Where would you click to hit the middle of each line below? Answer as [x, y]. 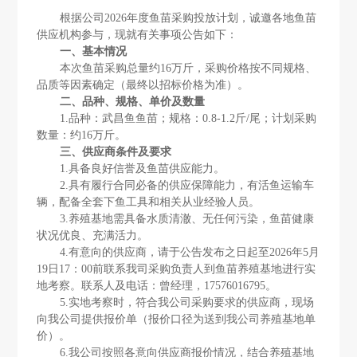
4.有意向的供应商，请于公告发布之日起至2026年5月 [190, 251]
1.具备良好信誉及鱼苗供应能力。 [143, 168]
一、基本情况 [94, 51]
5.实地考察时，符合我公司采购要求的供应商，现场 [187, 302]
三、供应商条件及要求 [116, 151]
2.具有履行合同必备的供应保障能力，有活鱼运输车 [187, 184]
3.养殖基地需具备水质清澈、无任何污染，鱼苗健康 [187, 218]
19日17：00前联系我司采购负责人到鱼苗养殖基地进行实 [177, 268]
